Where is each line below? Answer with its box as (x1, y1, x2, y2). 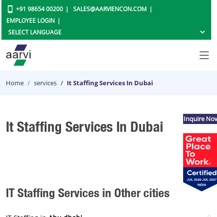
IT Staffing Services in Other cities (6, 185, 170, 200)
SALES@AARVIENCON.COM (73, 5, 147, 13)
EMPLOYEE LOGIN (6, 16, 55, 25)
